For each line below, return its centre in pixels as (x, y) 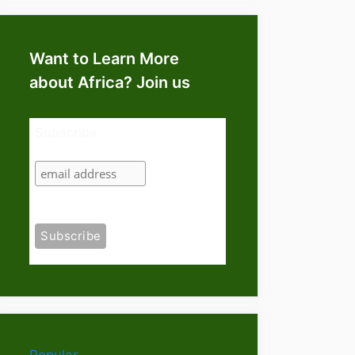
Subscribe (66, 132)
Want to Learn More (104, 58)
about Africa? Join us (110, 82)
